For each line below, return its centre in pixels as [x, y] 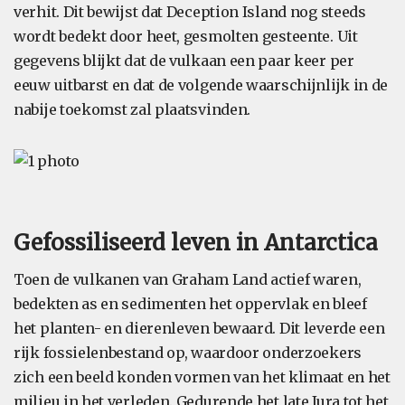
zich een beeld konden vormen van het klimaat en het [202, 377]
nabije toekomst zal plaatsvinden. [132, 109]
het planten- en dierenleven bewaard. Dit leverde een [199, 328]
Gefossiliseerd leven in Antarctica [196, 243]
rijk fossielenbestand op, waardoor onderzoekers [188, 353]
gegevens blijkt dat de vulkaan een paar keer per [184, 61]
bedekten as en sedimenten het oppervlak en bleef [190, 304]
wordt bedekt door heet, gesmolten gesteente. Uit [186, 36]
